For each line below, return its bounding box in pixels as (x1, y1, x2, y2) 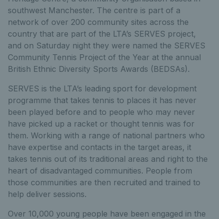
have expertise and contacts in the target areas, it (8, 142, 191, 152)
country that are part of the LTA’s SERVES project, (8, 29, 196, 39)
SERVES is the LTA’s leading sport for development (8, 84, 197, 93)
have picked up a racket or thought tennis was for (8, 119, 195, 129)
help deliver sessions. (8, 189, 87, 199)
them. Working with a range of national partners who (8, 131, 205, 140)
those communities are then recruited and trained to (8, 177, 200, 187)
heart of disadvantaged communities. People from (8, 166, 192, 175)
